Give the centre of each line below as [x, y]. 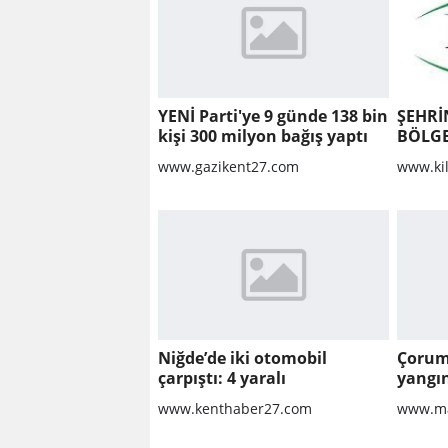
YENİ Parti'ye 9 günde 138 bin [273, 115]
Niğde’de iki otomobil [242, 357]
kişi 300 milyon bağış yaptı [263, 135]
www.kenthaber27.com [235, 408]
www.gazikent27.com [228, 166]
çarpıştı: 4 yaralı [222, 377]
